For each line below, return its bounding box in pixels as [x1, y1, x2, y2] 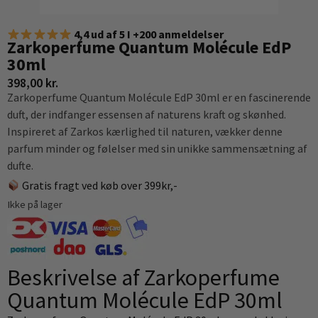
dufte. [7, 158, 33, 172]
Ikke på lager [7, 198, 62, 211]
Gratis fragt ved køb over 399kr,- [20, 178, 178, 192]
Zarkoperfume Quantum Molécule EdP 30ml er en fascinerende [7, 90, 311, 104]
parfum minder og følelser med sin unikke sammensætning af [7, 141, 307, 155]
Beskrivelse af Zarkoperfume [7, 263, 280, 292]
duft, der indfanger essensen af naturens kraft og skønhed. [7, 107, 286, 121]
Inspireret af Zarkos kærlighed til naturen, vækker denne [7, 124, 283, 138]
